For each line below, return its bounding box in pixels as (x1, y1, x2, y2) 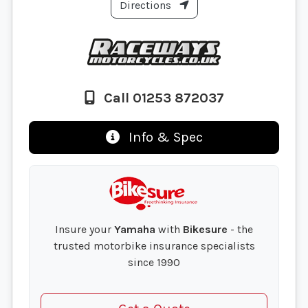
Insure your (55, 223, 114, 236)
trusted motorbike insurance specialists (53, 239, 255, 253)
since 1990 (128, 256, 180, 269)
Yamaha (114, 223, 155, 236)
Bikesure (183, 223, 228, 236)
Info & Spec (124, 129, 203, 146)
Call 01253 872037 (100, 89, 224, 107)
